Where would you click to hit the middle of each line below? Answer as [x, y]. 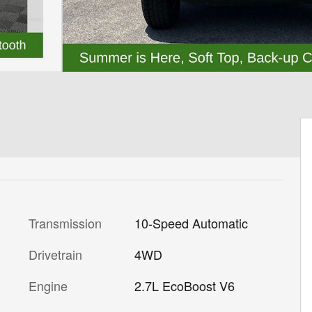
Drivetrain [55, 254]
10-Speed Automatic [191, 223]
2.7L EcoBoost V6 [184, 286]
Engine [48, 286]
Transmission [65, 223]
